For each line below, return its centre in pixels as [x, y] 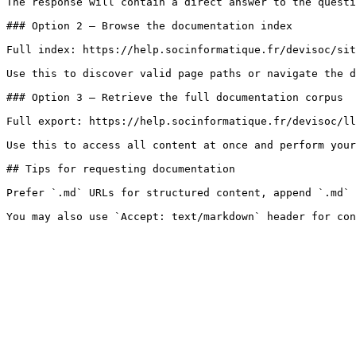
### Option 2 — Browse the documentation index [149, 26]
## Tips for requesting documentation [121, 169]
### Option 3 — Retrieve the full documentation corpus [175, 97]
